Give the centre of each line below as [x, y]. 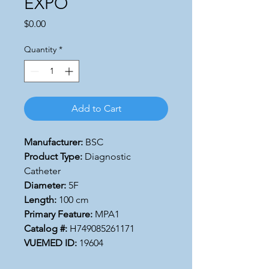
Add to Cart [96, 108]
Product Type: [53, 156]
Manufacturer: [53, 142]
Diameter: [45, 185]
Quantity [40, 49]
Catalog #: [46, 228]
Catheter [42, 171]
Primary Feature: [58, 214]
